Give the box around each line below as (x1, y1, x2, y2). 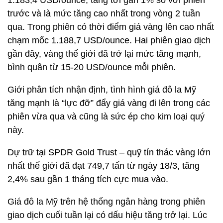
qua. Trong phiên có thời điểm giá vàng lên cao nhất (7, 22, 214, 32)
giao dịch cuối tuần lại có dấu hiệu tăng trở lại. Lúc (7, 210, 207, 220)
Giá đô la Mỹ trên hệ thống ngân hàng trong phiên (7, 197, 205, 207)
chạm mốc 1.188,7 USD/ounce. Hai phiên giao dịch (7, 35, 211, 45)
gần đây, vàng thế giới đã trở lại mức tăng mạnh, (7, 49, 201, 59)
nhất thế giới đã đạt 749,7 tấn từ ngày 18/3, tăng (7, 161, 200, 171)
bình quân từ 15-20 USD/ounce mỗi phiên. (7, 62, 176, 72)
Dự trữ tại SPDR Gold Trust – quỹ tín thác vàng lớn (7, 147, 211, 157)
